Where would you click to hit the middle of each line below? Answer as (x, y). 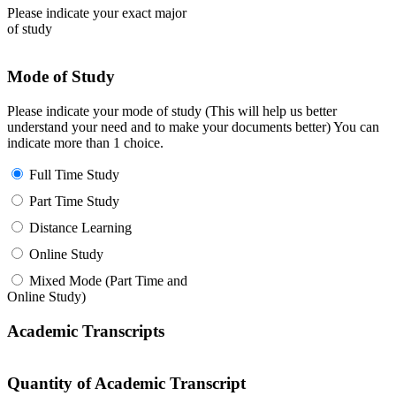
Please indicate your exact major (97, 12)
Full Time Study (74, 175)
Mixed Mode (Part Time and (108, 281)
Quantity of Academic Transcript (126, 384)
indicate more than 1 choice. (85, 143)
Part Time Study (74, 201)
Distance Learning (80, 228)
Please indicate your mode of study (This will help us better (172, 111)
